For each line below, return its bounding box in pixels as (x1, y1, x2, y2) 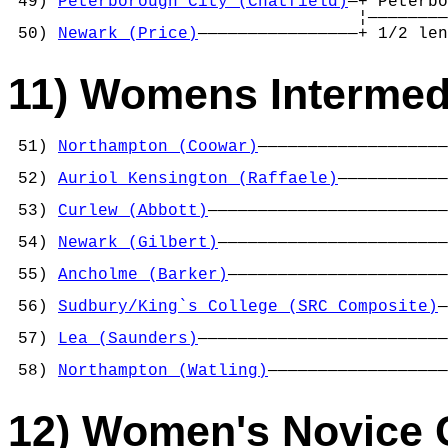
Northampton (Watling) (58, 361, 268, 380)
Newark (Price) (58, 25, 198, 44)
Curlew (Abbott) (58, 201, 208, 220)
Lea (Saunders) (58, 329, 198, 348)
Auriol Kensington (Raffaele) (58, 169, 338, 188)
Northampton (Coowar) (58, 137, 258, 156)
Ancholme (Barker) (58, 265, 228, 284)
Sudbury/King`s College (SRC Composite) (58, 297, 438, 316)
